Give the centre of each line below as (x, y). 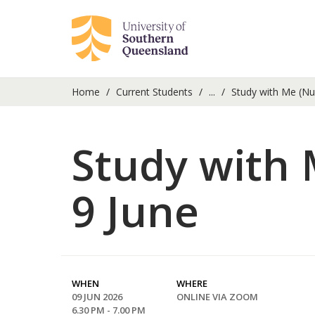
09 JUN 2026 (97, 297)
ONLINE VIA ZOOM (217, 297)
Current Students (154, 92)
